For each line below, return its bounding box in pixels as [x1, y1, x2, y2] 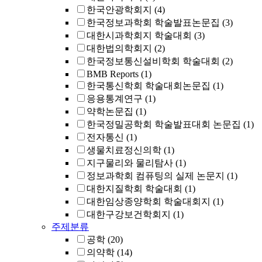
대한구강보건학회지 [87, 209, 171, 219]
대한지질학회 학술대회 [87, 184, 182, 194]
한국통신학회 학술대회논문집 [87, 81, 211, 91]
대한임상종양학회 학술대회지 [87, 196, 211, 206]
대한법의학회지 [87, 43, 152, 53]
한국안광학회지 [87, 5, 152, 15]
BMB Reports [87, 69, 139, 79]
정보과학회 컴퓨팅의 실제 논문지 [87, 171, 225, 181]
